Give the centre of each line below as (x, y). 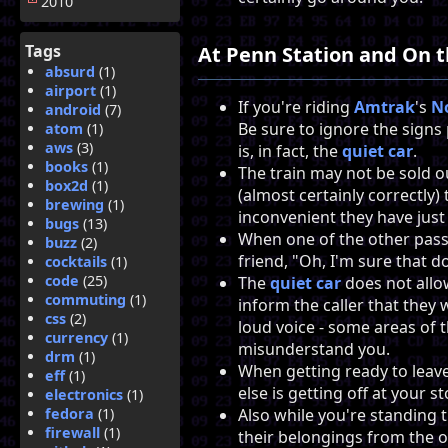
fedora (69, 413)
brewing (74, 204)
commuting (85, 299)
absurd (70, 71)
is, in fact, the (290, 151)
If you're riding (296, 107)
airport (70, 90)
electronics (84, 394)
